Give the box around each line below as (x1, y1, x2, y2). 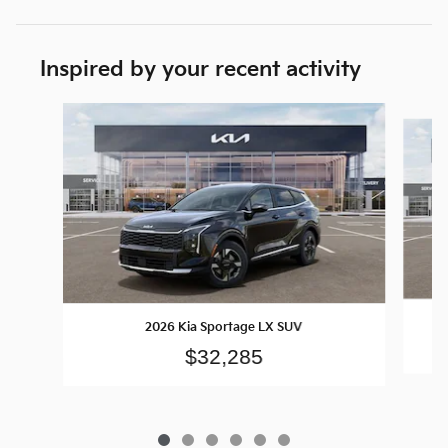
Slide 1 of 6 (15, 104, 86, 121)
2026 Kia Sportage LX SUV (145, 320, 303, 336)
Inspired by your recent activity (40, 57, 361, 83)
